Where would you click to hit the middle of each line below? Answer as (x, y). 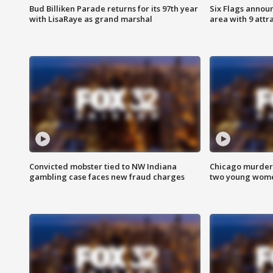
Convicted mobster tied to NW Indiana (103, 167)
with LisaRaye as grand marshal (91, 19)
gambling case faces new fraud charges (107, 177)
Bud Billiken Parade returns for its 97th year (114, 9)
